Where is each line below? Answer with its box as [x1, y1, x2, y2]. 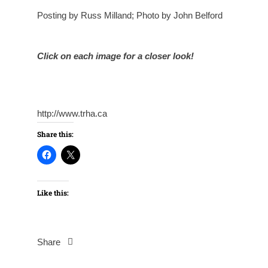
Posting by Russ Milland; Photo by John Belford [37, 10, 223, 20]
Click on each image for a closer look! [37, 50, 194, 61]
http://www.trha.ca [37, 108, 107, 118]
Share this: [37, 129, 74, 139]
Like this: [37, 187, 69, 197]
